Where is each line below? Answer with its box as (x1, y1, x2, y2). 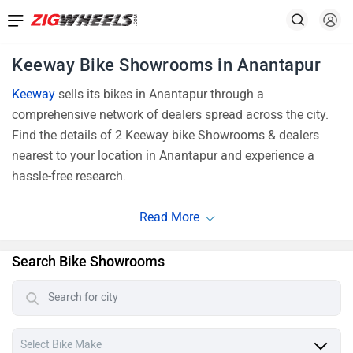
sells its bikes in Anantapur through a (55, 87, 264, 102)
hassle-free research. (12, 169, 126, 184)
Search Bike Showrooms (12, 253, 165, 270)
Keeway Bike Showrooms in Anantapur (12, 54, 321, 76)
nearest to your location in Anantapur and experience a (12, 148, 314, 163)
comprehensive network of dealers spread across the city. (12, 107, 329, 122)
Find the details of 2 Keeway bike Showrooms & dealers (12, 128, 319, 143)
